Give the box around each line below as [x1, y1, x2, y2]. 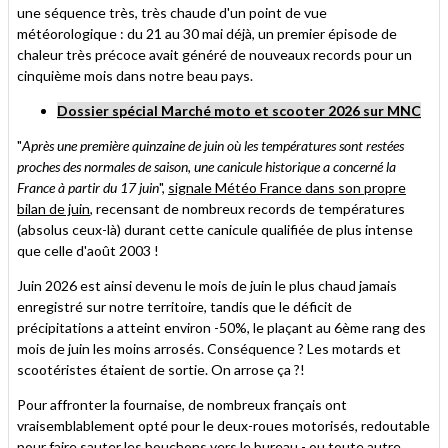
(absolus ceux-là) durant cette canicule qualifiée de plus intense [17, 221, 413, 239]
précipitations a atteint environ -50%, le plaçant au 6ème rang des [17, 319, 426, 337]
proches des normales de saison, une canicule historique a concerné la [17, 158, 396, 176]
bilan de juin [17, 200, 90, 218]
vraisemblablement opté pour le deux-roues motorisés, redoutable [17, 417, 430, 435]
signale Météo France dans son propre [168, 179, 406, 197]
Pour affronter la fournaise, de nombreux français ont [17, 396, 347, 414]
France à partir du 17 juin [17, 179, 159, 197]
